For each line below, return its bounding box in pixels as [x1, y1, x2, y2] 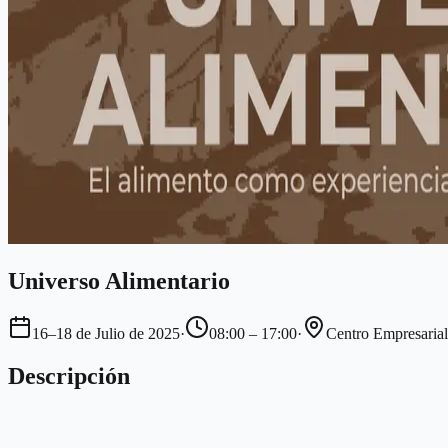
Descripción [8, 362, 130, 389]
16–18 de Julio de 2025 [32, 324, 180, 342]
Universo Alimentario [8, 267, 230, 294]
